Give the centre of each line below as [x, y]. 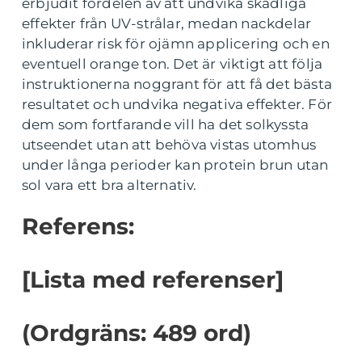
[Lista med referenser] [153, 279]
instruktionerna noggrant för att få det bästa [177, 84]
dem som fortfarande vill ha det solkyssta [166, 124]
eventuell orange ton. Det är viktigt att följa [173, 63]
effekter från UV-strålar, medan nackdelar [167, 23]
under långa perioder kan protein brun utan [175, 164]
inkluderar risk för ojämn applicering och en [176, 43]
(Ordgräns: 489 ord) [137, 333]
